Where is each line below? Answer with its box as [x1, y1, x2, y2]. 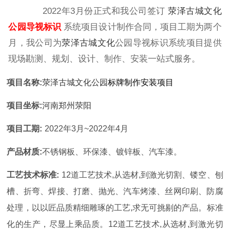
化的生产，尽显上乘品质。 [7, 220, 108, 229]
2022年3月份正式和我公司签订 [26, 6, 168, 16]
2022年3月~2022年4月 [45, 124, 129, 133]
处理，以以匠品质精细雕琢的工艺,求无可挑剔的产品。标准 [7, 203, 223, 213]
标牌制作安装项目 [108, 78, 174, 87]
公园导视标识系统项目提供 [115, 38, 222, 48]
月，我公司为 [8, 38, 62, 48]
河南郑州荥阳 [42, 101, 92, 110]
